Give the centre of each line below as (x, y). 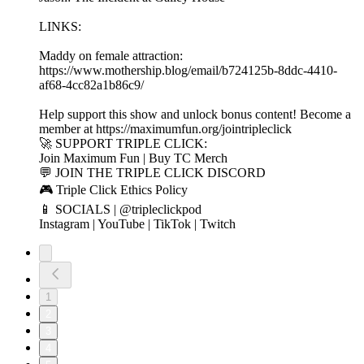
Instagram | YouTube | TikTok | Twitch (137, 224)
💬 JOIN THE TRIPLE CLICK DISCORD (152, 173)
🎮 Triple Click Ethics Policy (113, 190)
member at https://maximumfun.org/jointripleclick (165, 129)
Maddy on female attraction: (111, 56)
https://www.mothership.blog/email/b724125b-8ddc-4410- (188, 71)
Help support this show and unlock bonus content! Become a (195, 115)
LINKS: (60, 27)
